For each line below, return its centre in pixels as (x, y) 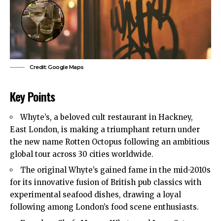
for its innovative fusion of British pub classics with (106, 183)
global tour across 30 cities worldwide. (82, 154)
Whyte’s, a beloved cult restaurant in (89, 117)
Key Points (33, 96)
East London (34, 129)
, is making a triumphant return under (129, 129)
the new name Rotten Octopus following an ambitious (110, 142)
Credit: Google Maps (57, 67)
